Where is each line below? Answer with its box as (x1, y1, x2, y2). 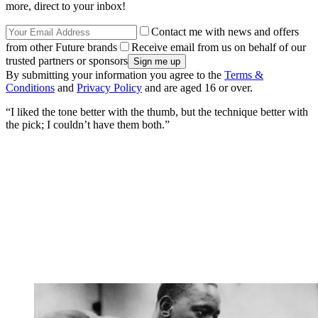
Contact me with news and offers (151, 25, 299, 38)
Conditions (6, 81, 55, 94)
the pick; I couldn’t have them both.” (6, 118, 170, 131)
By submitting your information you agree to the (6, 68, 224, 81)
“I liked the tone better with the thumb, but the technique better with (6, 105, 308, 118)
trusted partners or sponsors (6, 54, 128, 67)
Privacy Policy (77, 81, 142, 94)
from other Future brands (6, 40, 117, 53)
